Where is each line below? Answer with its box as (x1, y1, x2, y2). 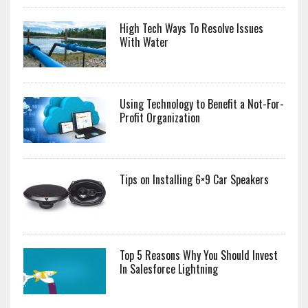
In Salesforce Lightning (119, 261, 218, 278)
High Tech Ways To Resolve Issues (119, 20, 263, 37)
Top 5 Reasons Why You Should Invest (119, 247, 278, 264)
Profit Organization (119, 109, 200, 126)
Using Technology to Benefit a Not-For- (119, 96, 284, 113)
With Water (119, 34, 168, 51)
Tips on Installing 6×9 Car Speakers (119, 171, 269, 188)
